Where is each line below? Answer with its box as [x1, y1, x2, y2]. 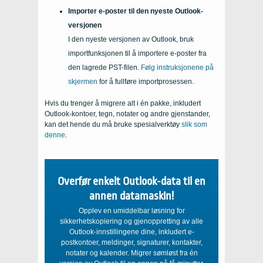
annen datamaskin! [89, 189, 174, 203]
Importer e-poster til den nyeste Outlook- [68, 6, 203, 15]
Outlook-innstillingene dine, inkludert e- [69, 227, 194, 236]
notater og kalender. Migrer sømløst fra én [65, 248, 198, 257]
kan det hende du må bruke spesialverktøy [45, 120, 181, 129]
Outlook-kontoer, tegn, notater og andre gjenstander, [45, 109, 210, 118]
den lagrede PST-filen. [68, 63, 141, 72]
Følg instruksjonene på [141, 63, 214, 72]
